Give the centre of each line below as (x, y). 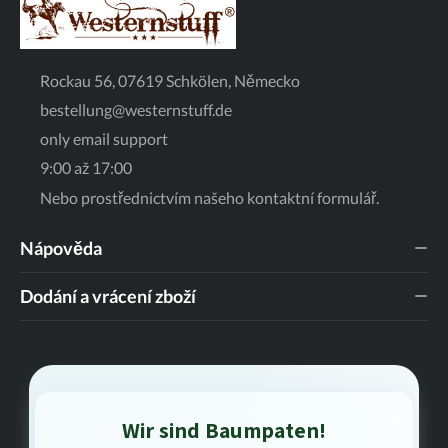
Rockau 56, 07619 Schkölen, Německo (170, 80)
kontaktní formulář (311, 197)
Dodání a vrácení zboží (108, 296)
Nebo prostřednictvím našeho (143, 197)
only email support (104, 138)
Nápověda (61, 248)
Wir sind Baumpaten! (224, 429)
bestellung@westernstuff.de (136, 109)
